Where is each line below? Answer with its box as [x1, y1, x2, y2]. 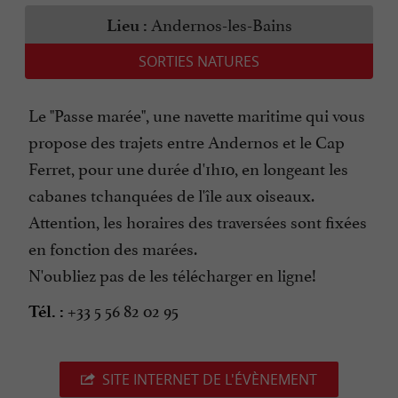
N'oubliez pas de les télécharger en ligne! [28, 261, 316, 287]
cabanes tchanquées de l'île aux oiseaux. [28, 181, 314, 207]
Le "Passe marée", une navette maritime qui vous [28, 101, 365, 127]
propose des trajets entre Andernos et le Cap [28, 128, 345, 154]
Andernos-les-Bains [147, 11, 292, 36]
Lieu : [106, 15, 147, 36]
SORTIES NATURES [139, 52, 259, 72]
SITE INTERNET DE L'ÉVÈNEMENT [102, 370, 317, 390]
